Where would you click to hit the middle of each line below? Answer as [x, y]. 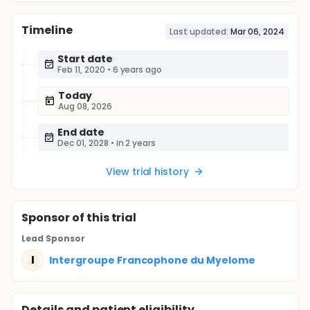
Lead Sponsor [53, 238]
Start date [85, 59]
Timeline [47, 30]
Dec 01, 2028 [83, 143]
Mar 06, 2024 [257, 31]
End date [81, 132]
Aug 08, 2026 [85, 106]
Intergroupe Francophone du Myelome [152, 260]
